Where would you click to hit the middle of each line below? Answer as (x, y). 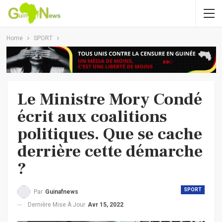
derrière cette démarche (110, 151)
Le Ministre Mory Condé (110, 99)
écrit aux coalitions (92, 116)
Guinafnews (62, 192)
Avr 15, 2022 (106, 204)
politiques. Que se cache (110, 134)
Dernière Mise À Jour (57, 204)
